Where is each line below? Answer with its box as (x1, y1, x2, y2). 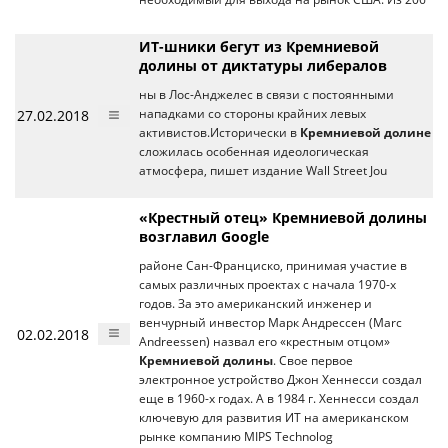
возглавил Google (139, 227, 269, 246)
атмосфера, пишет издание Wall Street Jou (139, 163, 387, 178)
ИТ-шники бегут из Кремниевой (139, 37, 379, 56)
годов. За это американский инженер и (139, 296, 372, 311)
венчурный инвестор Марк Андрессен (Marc (139, 315, 402, 330)
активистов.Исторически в (139, 125, 300, 140)
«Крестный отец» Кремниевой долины (139, 208, 427, 227)
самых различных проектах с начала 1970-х (139, 277, 396, 292)
